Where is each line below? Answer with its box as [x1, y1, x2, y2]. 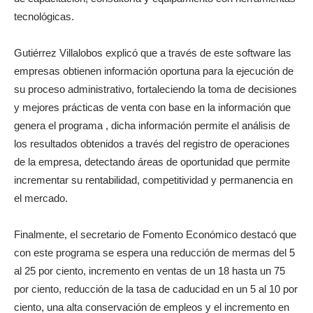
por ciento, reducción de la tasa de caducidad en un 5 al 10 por [14, 282, 298, 295]
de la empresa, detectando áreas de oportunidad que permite [14, 155, 290, 168]
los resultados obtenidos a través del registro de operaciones [14, 137, 290, 150]
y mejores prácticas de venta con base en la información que [14, 101, 291, 113]
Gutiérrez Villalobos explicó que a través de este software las [14, 46, 291, 59]
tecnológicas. [14, 10, 74, 22]
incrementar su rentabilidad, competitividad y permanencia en [14, 173, 293, 186]
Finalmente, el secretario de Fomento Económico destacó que [14, 228, 296, 240]
